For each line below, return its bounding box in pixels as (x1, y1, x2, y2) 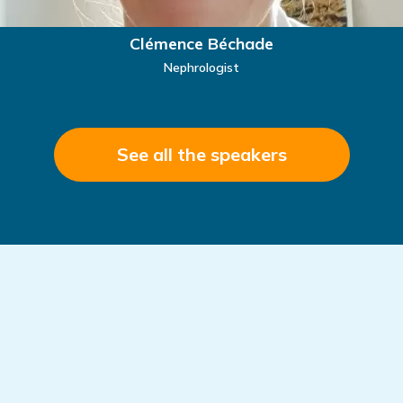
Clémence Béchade (130, 33, 273, 55)
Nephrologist (164, 59, 239, 76)
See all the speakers (116, 143, 287, 166)
